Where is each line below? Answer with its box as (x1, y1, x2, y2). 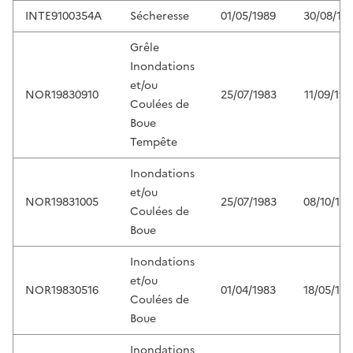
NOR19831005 (25, 194, 98, 211)
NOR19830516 (25, 282, 98, 299)
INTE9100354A (25, 8, 102, 25)
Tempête (130, 134, 177, 151)
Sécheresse (130, 8, 189, 25)
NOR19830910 (25, 87, 98, 104)
